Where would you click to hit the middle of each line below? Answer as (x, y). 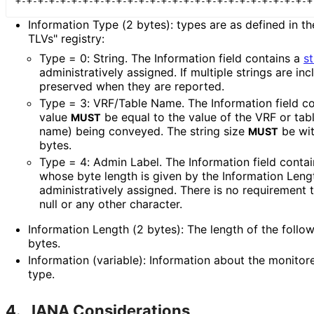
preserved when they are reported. (131, 87)
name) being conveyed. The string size (144, 131)
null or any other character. (110, 204)
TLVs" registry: (66, 39)
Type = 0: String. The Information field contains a (171, 59)
